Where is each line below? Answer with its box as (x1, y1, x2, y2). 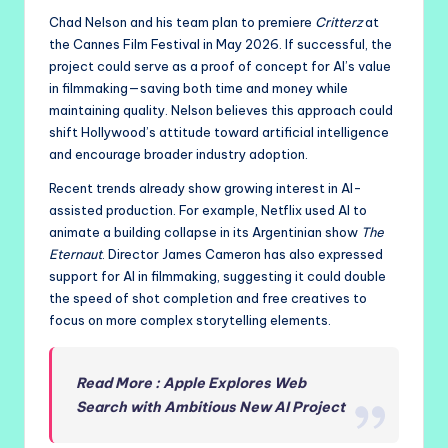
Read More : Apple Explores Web (76, 373, 307, 392)
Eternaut (49, 245, 102, 262)
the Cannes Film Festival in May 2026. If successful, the (49, 35, 392, 52)
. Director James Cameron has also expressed (102, 245, 383, 262)
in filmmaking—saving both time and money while (49, 79, 348, 96)
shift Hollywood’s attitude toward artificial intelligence (49, 123, 389, 140)
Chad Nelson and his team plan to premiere (49, 13, 315, 30)
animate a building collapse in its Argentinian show (49, 223, 361, 240)
